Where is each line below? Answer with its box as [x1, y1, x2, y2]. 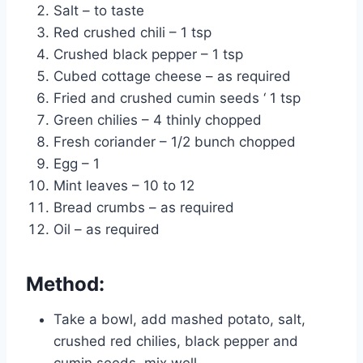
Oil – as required [53, 220, 160, 237]
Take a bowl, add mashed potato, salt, [53, 310, 305, 327]
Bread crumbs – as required [53, 199, 234, 216]
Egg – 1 [53, 155, 100, 172]
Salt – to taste [53, 2, 144, 19]
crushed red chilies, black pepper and [53, 332, 298, 349]
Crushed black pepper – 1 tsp [53, 45, 243, 62]
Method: [26, 271, 105, 296]
